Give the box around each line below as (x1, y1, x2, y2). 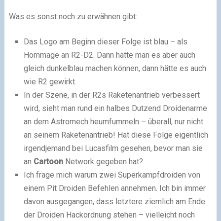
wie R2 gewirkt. (23, 77, 76, 87)
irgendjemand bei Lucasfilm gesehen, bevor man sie (23, 144, 203, 153)
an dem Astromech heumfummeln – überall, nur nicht (23, 117, 203, 127)
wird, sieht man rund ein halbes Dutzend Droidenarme (23, 104, 207, 113)
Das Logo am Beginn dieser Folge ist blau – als (23, 37, 187, 47)
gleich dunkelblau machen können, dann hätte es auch (23, 64, 206, 74)
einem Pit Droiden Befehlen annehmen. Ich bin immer (23, 184, 206, 193)
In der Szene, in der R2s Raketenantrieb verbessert (23, 90, 200, 100)
